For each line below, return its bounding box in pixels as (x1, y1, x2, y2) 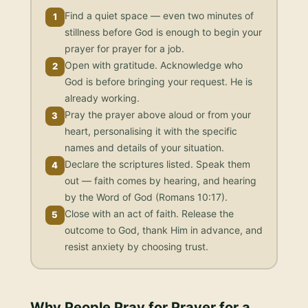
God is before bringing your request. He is (64, 75, 252, 87)
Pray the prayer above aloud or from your (64, 108, 251, 120)
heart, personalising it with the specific (64, 124, 237, 137)
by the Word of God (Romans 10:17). (64, 190, 228, 203)
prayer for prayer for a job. (64, 42, 184, 54)
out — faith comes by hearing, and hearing (64, 174, 256, 186)
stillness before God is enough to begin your (64, 25, 262, 38)
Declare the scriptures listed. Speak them (64, 157, 250, 170)
